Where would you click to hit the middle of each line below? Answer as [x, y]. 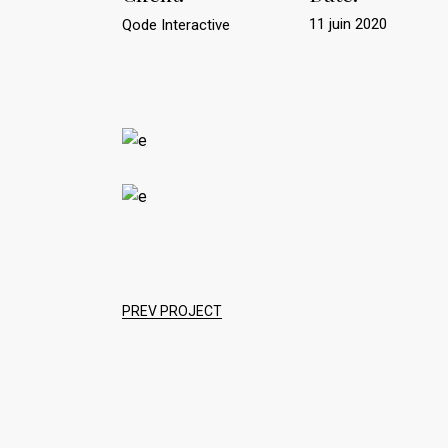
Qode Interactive [176, 25]
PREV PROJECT [172, 311]
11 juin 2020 [348, 24]
